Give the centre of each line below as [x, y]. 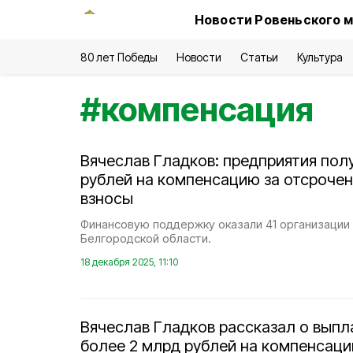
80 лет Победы [119, 57]
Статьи [259, 57]
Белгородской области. [146, 238]
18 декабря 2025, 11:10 [129, 262]
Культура [320, 57]
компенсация [207, 109]
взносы [107, 199]
